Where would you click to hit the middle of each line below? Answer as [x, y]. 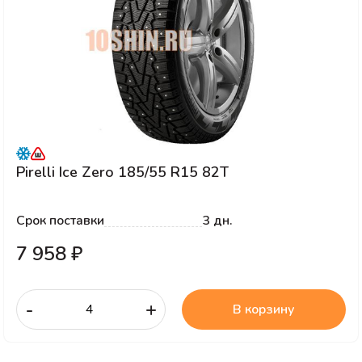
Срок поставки [60, 221]
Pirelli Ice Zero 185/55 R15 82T [122, 172]
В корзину [264, 309]
